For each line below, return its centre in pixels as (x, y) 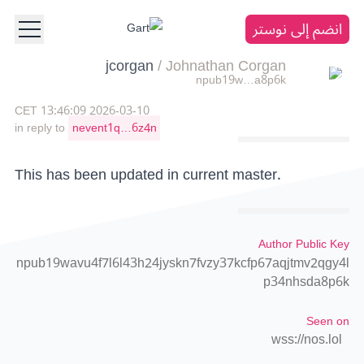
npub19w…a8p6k (241, 80)
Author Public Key (304, 244)
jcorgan (130, 66)
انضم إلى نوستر (297, 29)
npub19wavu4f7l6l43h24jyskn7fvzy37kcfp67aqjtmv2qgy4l (183, 263)
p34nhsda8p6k (306, 282)
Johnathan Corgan (226, 66)
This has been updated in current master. (148, 174)
